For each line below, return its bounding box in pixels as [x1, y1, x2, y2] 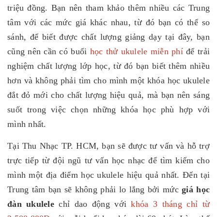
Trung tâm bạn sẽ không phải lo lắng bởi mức [7, 184, 182, 194]
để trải [183, 46, 210, 56]
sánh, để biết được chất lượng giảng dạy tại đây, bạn [7, 31, 210, 42]
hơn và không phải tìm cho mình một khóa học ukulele [7, 75, 210, 85]
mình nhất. [7, 119, 46, 129]
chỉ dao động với [54, 199, 131, 209]
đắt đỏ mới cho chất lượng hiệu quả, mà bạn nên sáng [7, 90, 210, 100]
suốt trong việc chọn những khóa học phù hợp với [7, 104, 210, 114]
